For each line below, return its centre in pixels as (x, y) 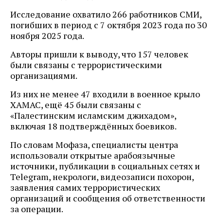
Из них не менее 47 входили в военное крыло (105, 94)
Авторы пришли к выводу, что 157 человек (99, 54)
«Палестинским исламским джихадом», (93, 115)
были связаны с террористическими (86, 64)
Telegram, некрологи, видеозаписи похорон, (102, 176)
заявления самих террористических (85, 187)
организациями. (44, 75)
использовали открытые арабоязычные (93, 155)
